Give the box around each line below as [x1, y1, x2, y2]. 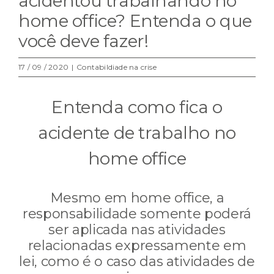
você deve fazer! [18, 31, 149, 51]
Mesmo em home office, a [50, 189, 224, 206]
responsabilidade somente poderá [23, 205, 251, 222]
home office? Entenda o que [18, 10, 253, 31]
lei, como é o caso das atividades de [19, 253, 255, 270]
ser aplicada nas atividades [48, 221, 226, 238]
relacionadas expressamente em [28, 237, 246, 254]
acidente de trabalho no [38, 122, 236, 143]
